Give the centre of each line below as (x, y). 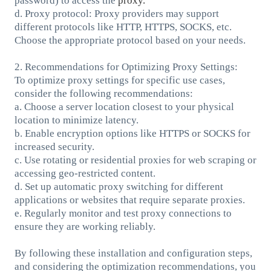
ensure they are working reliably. (85, 226)
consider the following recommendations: (103, 93)
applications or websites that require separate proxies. (129, 200)
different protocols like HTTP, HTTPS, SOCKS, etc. (123, 27)
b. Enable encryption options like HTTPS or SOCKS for (132, 133)
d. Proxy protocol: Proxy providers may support (116, 13)
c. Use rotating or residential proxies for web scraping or (135, 160)
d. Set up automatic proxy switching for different (119, 186)
